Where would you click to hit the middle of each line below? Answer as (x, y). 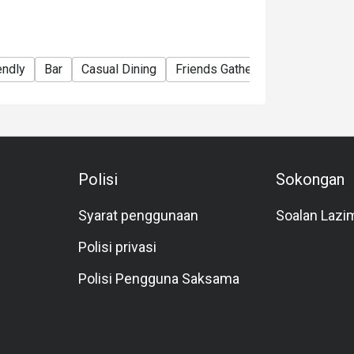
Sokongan (310, 179)
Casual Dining (119, 69)
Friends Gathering (224, 69)
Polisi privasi (118, 247)
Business (318, 69)
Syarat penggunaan (139, 215)
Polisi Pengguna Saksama (159, 279)
